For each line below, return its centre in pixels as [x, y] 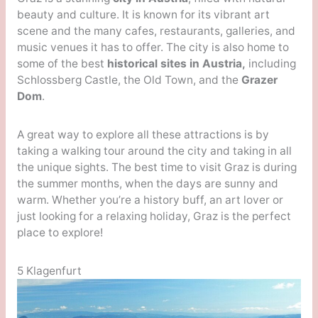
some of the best [62, 63]
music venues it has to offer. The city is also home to [153, 47]
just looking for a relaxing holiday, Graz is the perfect [154, 216]
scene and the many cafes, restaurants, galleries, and [156, 31]
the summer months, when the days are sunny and [147, 183]
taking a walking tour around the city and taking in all [154, 150]
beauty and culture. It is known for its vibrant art [143, 14]
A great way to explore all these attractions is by [143, 134]
